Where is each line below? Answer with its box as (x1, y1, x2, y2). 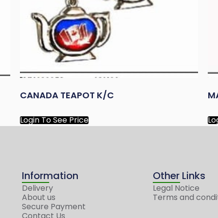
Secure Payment (21, 200, 86, 212)
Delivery (21, 182, 53, 194)
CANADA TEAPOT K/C (19, 89, 114, 101)
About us (21, 191, 55, 203)
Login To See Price (19, 114, 89, 126)
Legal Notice (152, 182, 200, 194)
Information (21, 168, 78, 182)
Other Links (152, 168, 205, 182)
